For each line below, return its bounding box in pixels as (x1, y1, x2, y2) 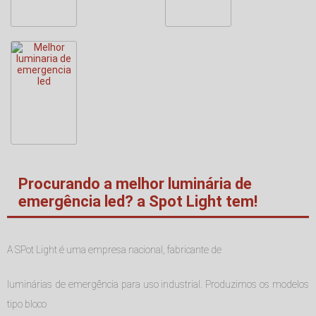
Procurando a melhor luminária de (18, 175, 252, 193)
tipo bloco (7, 298, 47, 310)
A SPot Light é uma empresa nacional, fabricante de (7, 244, 221, 256)
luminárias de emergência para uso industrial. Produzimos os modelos (7, 279, 309, 291)
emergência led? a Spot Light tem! (18, 193, 257, 211)
